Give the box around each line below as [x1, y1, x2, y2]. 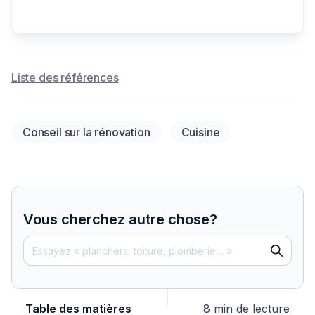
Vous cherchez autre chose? [23, 211, 217, 229]
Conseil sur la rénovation [22, 125, 150, 140]
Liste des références [11, 70, 119, 85]
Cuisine [181, 125, 220, 140]
